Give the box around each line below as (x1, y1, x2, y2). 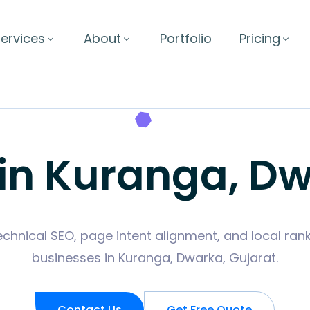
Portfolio (160, 30, 212, 47)
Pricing (239, 30, 280, 47)
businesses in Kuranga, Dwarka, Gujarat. (32, 249, 278, 266)
